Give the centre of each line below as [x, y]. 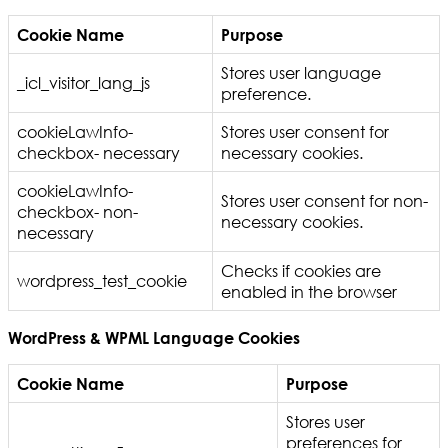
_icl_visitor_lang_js [83, 83]
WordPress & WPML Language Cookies [154, 338]
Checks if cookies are [301, 271]
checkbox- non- [77, 212]
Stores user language [301, 73]
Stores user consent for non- [324, 201]
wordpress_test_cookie [102, 281]
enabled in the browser [309, 292]
